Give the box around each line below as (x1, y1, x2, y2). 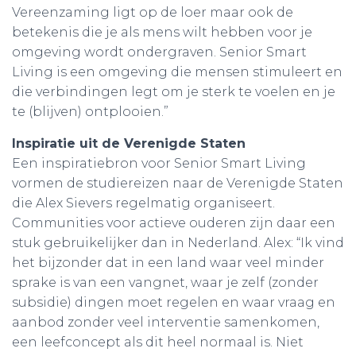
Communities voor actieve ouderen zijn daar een (12, 215, 335, 230)
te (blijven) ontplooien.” (12, 103, 168, 119)
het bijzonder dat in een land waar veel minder (12, 254, 324, 270)
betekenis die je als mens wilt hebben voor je (12, 24, 312, 40)
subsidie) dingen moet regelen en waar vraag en (12, 294, 335, 310)
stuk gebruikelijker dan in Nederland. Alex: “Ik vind (12, 234, 344, 250)
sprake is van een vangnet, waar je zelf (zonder (12, 274, 319, 290)
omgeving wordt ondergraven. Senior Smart (12, 44, 307, 60)
